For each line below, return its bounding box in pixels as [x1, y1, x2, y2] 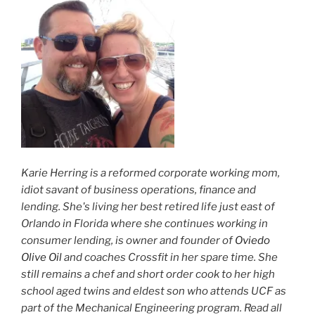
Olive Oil [21, 251, 62, 264]
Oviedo [235, 234, 270, 247]
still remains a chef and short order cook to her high [21, 268, 275, 281]
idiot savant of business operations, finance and [21, 184, 256, 197]
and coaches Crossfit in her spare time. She [62, 251, 278, 264]
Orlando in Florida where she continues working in [21, 217, 268, 231]
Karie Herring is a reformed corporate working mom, [21, 167, 280, 180]
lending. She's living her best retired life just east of [21, 200, 275, 214]
